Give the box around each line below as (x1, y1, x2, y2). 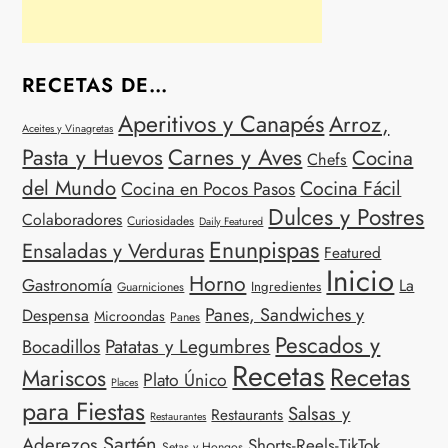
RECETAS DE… (22, 71, 169, 101)
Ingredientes (251, 277, 322, 297)
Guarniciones (117, 278, 185, 297)
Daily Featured (199, 214, 264, 230)
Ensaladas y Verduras (22, 236, 205, 267)
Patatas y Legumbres (105, 333, 271, 361)
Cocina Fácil (300, 174, 402, 203)
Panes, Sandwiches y (205, 302, 365, 329)
